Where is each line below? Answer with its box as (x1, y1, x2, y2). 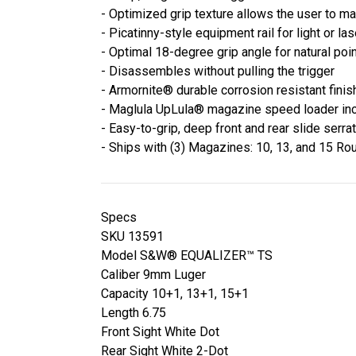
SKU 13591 (101, 228, 164, 244)
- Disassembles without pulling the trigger (101, 63, 335, 79)
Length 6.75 (101, 304, 166, 320)
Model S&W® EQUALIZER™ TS (101, 247, 273, 263)
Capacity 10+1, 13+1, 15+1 (101, 285, 249, 301)
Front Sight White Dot (101, 323, 219, 339)
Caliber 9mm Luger (101, 266, 206, 282)
